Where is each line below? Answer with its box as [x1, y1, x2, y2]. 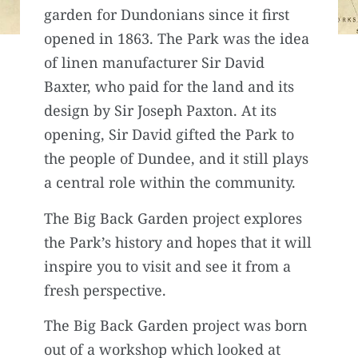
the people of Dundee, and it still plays [44, 149, 308, 169]
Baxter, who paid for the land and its [44, 77, 294, 97]
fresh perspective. [44, 280, 166, 300]
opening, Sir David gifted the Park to [44, 125, 294, 145]
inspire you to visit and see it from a [44, 256, 291, 276]
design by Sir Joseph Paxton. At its [44, 101, 276, 121]
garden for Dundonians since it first [44, 5, 289, 25]
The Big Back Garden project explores [44, 208, 302, 228]
